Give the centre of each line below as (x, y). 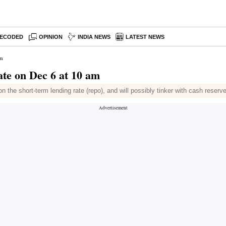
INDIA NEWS (94, 37)
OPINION (51, 37)
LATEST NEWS (145, 37)
